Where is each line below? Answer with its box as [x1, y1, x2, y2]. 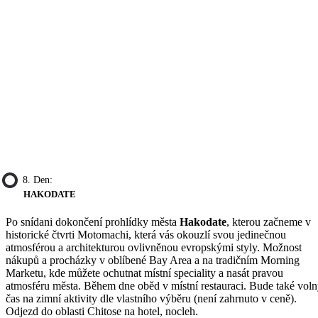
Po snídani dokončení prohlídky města [6, 216, 180, 229]
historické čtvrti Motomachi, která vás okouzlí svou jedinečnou [6, 229, 286, 241]
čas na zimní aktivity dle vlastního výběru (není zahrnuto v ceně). [6, 292, 297, 305]
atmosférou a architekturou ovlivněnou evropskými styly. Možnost [6, 241, 302, 254]
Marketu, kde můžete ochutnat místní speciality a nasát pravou [6, 267, 283, 280]
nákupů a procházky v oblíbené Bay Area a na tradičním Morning [6, 254, 300, 267]
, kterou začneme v [226, 216, 311, 229]
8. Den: [23, 175, 53, 186]
